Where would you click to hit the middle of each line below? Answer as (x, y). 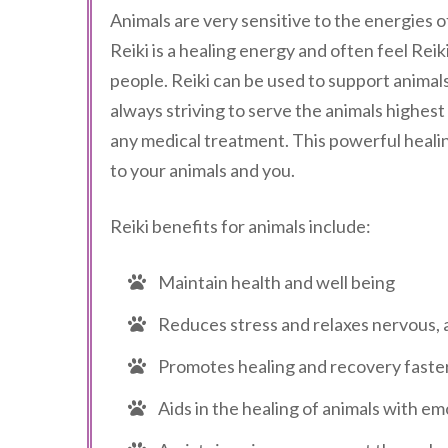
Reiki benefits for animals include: (240, 226)
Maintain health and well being (275, 282)
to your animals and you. (202, 170)
